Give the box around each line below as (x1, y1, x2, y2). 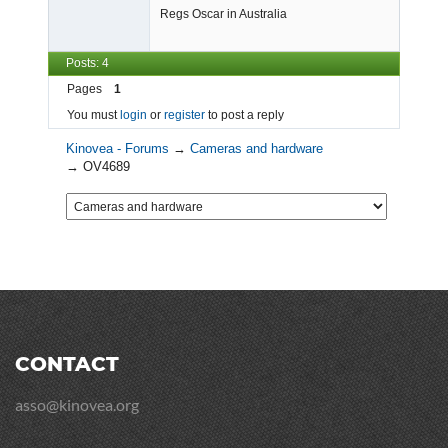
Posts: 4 (66, 56, 109, 71)
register (164, 108, 205, 123)
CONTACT (15, 352, 119, 376)
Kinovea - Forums (66, 141, 170, 157)
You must (67, 108, 120, 123)
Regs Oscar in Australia (160, 7, 287, 22)
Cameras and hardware (190, 141, 324, 157)
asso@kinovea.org (15, 394, 139, 414)
